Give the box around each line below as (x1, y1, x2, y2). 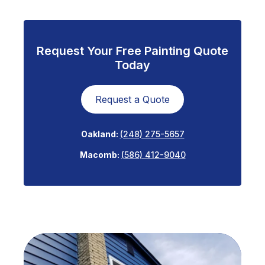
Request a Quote (95, 93, 170, 106)
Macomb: (79, 150, 121, 160)
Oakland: (80, 129, 120, 140)
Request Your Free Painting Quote (37, 44, 228, 59)
